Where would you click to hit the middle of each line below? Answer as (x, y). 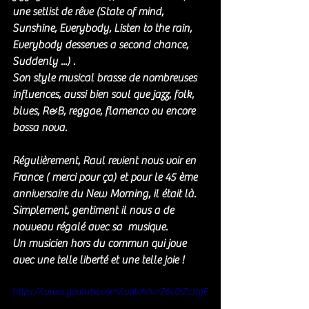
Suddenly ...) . (45, 62)
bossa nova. (40, 128)
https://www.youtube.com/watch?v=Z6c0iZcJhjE (110, 292)
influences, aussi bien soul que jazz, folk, (104, 95)
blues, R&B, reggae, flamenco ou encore (105, 111)
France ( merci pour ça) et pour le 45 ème (106, 178)
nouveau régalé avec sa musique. (91, 227)
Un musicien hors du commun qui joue (101, 244)
